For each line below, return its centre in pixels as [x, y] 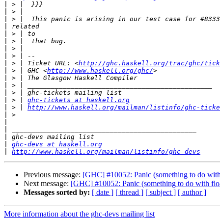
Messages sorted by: [57, 192]
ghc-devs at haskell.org [57, 144]
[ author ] [192, 192]
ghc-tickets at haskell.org [79, 100]
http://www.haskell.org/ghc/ [100, 71]
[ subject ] [161, 192]
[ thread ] [129, 192]
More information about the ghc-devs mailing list [79, 214]
